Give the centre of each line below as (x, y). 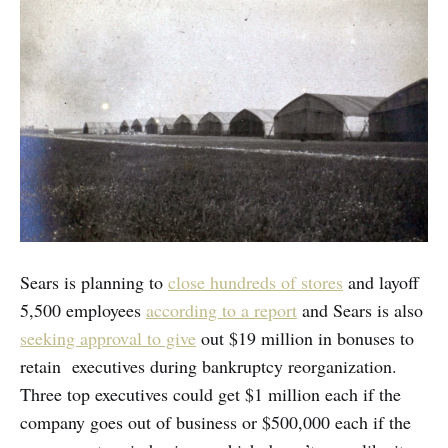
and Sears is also (360, 310)
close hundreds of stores (255, 282)
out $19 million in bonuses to (305, 338)
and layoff (381, 282)
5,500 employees (83, 310)
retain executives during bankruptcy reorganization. (208, 366)
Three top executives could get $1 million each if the (210, 394)
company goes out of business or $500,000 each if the (215, 422)
